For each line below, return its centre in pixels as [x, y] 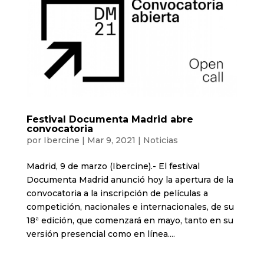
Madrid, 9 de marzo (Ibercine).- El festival [113, 166]
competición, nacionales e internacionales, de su [130, 207]
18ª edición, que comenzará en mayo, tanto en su [130, 220]
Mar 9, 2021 [111, 140]
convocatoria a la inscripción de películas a [117, 193]
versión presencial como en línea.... [100, 234]
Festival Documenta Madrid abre [110, 119]
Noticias [160, 140]
